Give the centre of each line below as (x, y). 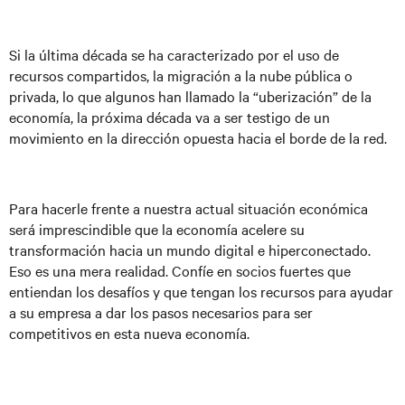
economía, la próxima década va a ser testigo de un (170, 117)
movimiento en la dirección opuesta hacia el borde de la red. (198, 137)
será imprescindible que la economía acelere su (157, 229)
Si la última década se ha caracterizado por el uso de (174, 54)
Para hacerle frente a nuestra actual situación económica (188, 208)
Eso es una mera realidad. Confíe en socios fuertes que (180, 270)
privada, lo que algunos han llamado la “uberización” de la (190, 96)
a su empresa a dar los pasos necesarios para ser (161, 312)
